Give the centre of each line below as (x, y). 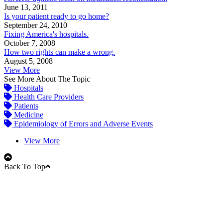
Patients (25, 106)
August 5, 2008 (28, 61)
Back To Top (25, 167)
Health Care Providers (48, 97)
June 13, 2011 (26, 7)
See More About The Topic (47, 79)
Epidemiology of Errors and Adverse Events (82, 124)
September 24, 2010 (36, 25)
